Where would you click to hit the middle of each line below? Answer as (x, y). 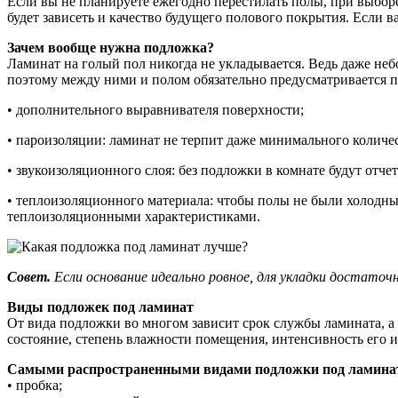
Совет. (29, 276)
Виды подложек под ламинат (100, 306)
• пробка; (35, 385)
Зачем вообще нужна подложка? (111, 47)
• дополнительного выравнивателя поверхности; (155, 109)
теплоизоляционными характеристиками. (134, 216)
